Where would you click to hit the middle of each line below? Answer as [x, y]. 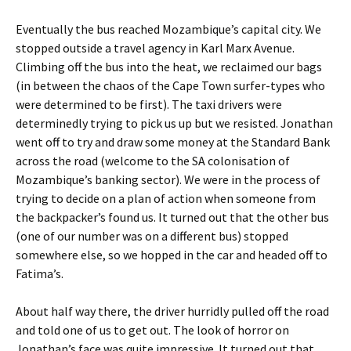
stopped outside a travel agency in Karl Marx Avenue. [155, 48]
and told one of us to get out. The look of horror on [152, 330]
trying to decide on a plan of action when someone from [166, 198]
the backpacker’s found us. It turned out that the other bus [172, 217]
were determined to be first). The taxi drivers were [149, 104]
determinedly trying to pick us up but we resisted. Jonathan [174, 123]
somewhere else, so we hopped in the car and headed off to [172, 255]
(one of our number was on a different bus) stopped [152, 236]
